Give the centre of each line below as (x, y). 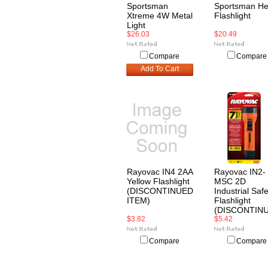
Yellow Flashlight (158, 181)
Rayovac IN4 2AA (160, 172)
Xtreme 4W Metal (160, 16)
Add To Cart (160, 69)
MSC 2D (230, 181)
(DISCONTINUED (160, 191)
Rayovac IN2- (240, 172)
